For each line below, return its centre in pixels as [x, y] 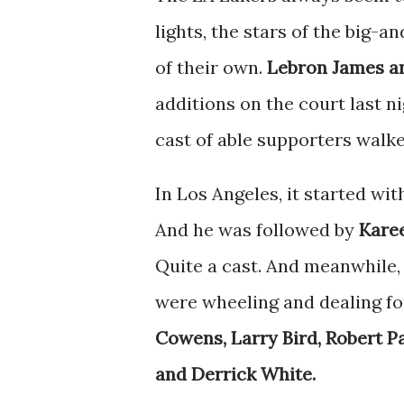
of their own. [209, 67]
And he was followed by [257, 230]
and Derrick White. [235, 374]
